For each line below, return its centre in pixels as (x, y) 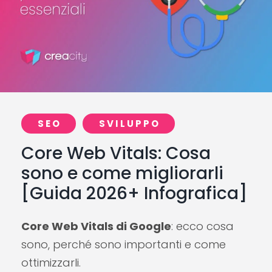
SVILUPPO (130, 124)
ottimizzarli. (51, 263)
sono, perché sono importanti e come (124, 245)
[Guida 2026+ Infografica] (134, 194)
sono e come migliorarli (122, 174)
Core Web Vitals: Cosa (116, 154)
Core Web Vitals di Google (96, 226)
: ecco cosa (202, 226)
